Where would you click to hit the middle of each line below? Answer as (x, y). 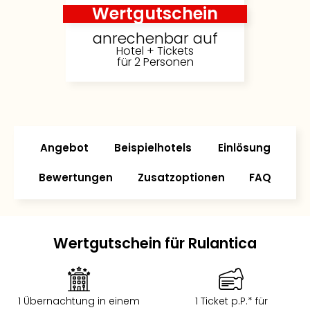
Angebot (64, 148)
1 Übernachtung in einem (79, 301)
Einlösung (244, 148)
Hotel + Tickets (155, 51)
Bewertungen (75, 177)
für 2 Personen (155, 62)
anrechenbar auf (155, 38)
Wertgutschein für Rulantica (155, 243)
